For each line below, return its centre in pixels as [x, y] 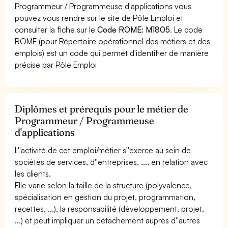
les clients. [33, 173]
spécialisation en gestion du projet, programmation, [105, 197]
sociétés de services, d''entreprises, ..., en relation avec [111, 162]
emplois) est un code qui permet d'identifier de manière [112, 53]
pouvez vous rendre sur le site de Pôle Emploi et [99, 18]
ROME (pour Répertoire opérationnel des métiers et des [113, 41]
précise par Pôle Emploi [56, 64]
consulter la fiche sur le [56, 29]
